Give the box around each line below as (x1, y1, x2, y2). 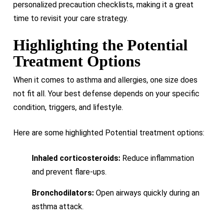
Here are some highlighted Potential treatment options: (13, 128, 204, 137)
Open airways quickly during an (93, 188, 199, 197)
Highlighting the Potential (13, 36, 188, 54)
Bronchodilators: (31, 188, 94, 197)
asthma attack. (31, 201, 84, 211)
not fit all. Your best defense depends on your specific (13, 88, 199, 98)
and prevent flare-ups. (31, 167, 107, 176)
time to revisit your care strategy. (13, 13, 128, 23)
